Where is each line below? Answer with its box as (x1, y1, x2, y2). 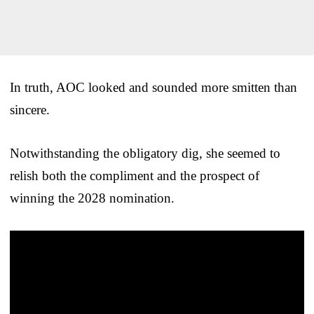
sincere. (10, 102, 50, 118)
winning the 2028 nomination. (10, 191, 175, 206)
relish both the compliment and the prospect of (10, 168, 259, 184)
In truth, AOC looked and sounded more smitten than (10, 80, 297, 95)
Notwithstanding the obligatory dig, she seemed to (10, 146, 280, 161)
